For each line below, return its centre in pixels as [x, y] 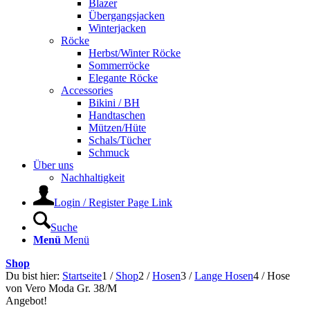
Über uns [53, 165]
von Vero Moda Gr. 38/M [61, 288]
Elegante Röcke [123, 78]
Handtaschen [117, 115]
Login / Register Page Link [113, 202]
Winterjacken [117, 28]
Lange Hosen [224, 276]
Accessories [87, 90]
